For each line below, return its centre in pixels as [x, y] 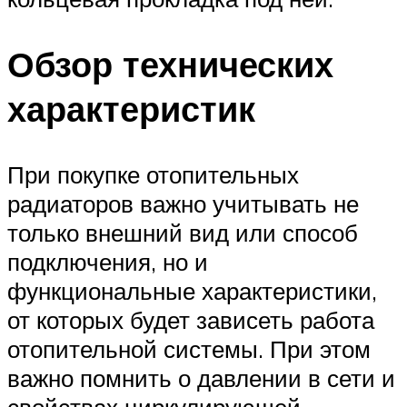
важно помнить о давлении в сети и [201, 377]
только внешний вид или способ [183, 232]
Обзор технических [170, 65]
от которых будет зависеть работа [191, 319]
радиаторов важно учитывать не [183, 203]
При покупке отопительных [153, 174]
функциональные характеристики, [192, 290]
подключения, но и [108, 261]
